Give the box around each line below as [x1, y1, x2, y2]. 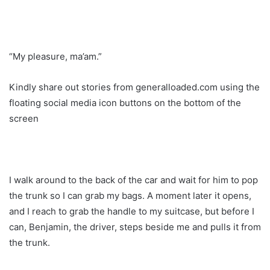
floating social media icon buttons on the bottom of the [9, 96, 241, 108]
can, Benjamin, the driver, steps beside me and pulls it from [9, 221, 261, 233]
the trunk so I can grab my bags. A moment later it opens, [9, 189, 251, 201]
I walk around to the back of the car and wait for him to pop [9, 174, 258, 186]
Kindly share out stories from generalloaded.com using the [9, 81, 260, 93]
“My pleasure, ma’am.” [9, 50, 102, 62]
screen [9, 112, 39, 124]
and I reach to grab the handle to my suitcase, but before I [9, 205, 254, 217]
